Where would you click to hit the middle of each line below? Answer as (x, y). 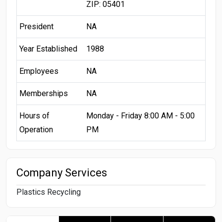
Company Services (62, 172)
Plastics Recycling (49, 192)
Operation (36, 129)
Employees (39, 71)
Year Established (48, 49)
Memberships (43, 93)
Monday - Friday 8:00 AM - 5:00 (140, 115)
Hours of (34, 115)
